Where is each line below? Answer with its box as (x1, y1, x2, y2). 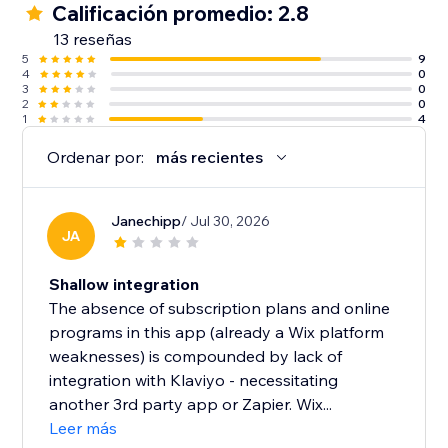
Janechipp (111, 212, 182, 231)
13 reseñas (53, 29, 133, 50)
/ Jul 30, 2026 (181, 212, 271, 231)
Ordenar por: (47, 147, 145, 168)
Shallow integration (49, 274, 200, 295)
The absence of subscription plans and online (49, 298, 391, 319)
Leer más (49, 418, 118, 439)
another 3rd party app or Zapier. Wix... (49, 394, 333, 415)
